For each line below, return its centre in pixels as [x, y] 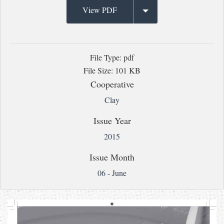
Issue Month [112, 157]
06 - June [112, 172]
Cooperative [112, 84]
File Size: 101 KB [112, 70]
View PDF [100, 9]
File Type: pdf [112, 57]
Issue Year [112, 120]
